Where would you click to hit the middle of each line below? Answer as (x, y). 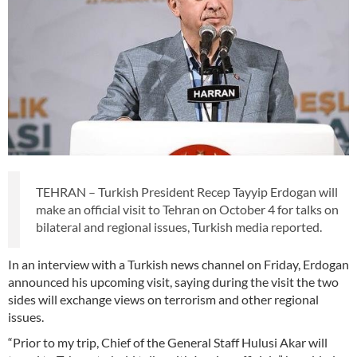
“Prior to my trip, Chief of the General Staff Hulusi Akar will (168, 343)
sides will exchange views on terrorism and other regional (163, 300)
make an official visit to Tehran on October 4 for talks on (187, 210)
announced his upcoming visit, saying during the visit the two (173, 282)
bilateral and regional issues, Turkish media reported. (179, 227)
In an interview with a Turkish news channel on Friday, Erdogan (178, 265)
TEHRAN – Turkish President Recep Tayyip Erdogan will (187, 192)
